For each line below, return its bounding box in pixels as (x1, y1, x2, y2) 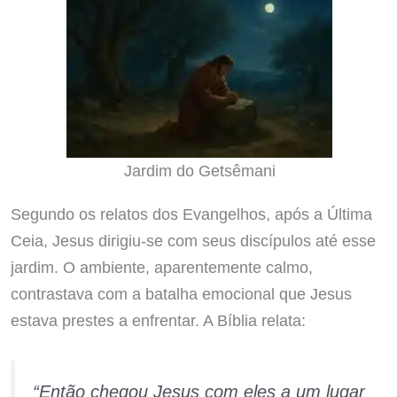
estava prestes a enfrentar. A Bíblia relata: (10, 310, 306, 330)
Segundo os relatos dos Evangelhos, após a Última (10, 204, 372, 223)
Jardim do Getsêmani (123, 161, 276, 181)
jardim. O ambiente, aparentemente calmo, (10, 257, 313, 276)
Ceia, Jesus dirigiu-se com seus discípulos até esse (10, 230, 376, 250)
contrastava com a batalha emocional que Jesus (10, 284, 352, 303)
